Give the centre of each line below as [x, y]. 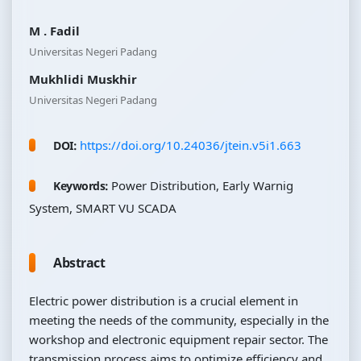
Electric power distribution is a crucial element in [164, 300]
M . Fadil [54, 30]
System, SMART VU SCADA [103, 207]
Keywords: [82, 185]
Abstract [79, 262]
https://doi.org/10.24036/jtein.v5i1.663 [190, 145]
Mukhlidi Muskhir [83, 79]
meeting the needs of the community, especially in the [179, 320]
